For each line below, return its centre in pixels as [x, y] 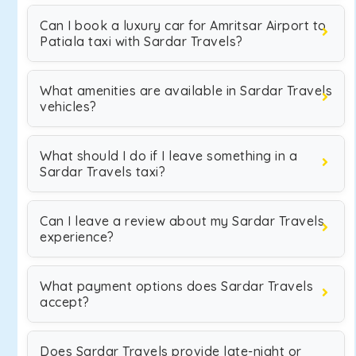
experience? [77, 237]
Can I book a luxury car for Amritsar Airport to [183, 25]
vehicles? [68, 106]
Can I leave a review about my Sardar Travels [182, 221]
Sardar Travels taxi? [103, 172]
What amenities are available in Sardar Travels [186, 91]
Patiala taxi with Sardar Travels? [141, 41]
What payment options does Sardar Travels [176, 286]
